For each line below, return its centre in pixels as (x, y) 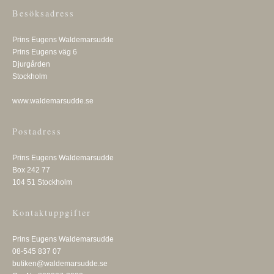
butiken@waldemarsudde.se (60, 264)
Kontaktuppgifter (52, 213)
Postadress (37, 131)
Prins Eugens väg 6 (45, 52)
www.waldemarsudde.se (53, 101)
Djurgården (31, 65)
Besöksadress (43, 13)
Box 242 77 (31, 170)
